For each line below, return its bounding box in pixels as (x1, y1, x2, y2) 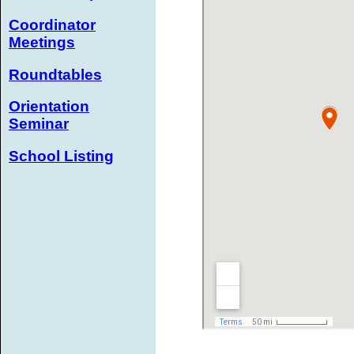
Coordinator (9, 16, 96, 33)
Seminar (9, 115, 69, 133)
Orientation (9, 98, 89, 115)
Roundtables (9, 66, 102, 83)
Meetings (9, 33, 75, 51)
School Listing (9, 148, 114, 165)
